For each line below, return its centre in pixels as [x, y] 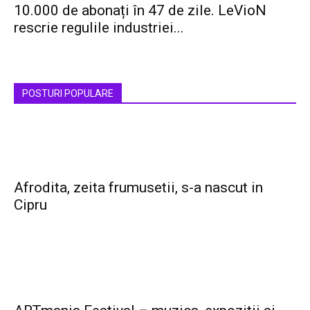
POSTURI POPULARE [68, 93]
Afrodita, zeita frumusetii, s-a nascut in [138, 187]
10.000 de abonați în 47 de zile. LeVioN [140, 10]
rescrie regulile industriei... [99, 27]
